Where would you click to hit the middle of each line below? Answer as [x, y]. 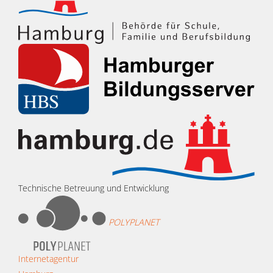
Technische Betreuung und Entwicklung [94, 188]
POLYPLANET [134, 222]
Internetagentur [48, 259]
